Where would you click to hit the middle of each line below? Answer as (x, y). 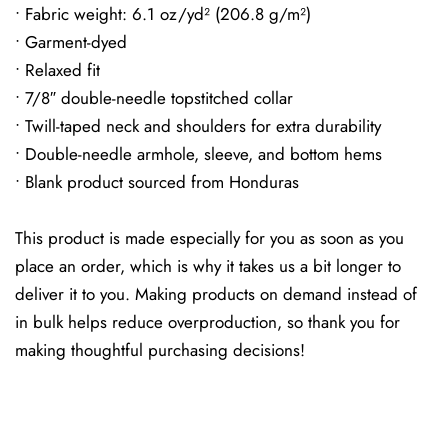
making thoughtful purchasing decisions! (160, 349)
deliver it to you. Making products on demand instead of (216, 293)
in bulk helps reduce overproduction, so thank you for (207, 321)
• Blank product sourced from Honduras (157, 181)
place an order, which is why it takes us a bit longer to (208, 265)
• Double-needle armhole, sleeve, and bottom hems (198, 153)
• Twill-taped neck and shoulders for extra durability (198, 125)
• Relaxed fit (57, 69)
